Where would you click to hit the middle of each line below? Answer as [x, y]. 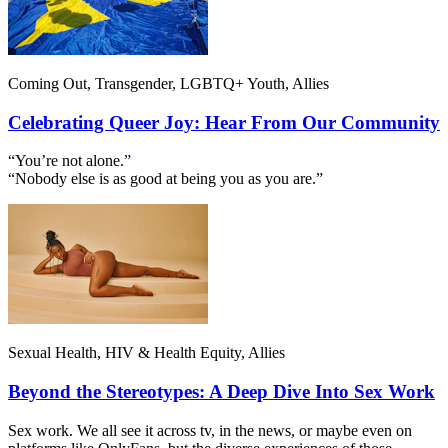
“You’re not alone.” [69, 161]
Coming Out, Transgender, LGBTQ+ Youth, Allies [168, 83]
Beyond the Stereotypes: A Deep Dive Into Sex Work [221, 392]
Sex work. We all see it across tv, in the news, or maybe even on [210, 430]
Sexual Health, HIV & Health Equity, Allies [146, 353]
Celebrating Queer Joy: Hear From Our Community [224, 122]
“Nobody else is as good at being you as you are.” [165, 179]
